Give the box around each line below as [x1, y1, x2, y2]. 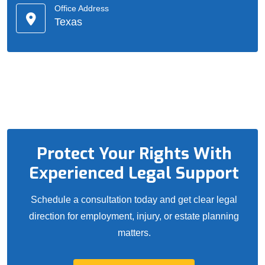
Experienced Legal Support [29, 162, 239, 185]
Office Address [54, 4, 109, 14]
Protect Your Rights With [36, 143, 232, 165]
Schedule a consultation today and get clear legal [31, 195, 237, 205]
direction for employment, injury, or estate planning [29, 211, 239, 222]
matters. [117, 228, 151, 238]
